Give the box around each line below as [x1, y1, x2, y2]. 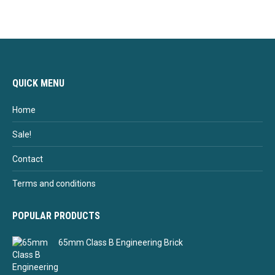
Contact [12, 153, 43, 164]
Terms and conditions [12, 178, 96, 188]
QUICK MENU [12, 77, 64, 89]
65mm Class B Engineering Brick [58, 237, 183, 247]
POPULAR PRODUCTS [12, 209, 100, 222]
